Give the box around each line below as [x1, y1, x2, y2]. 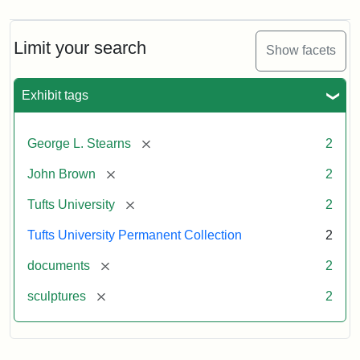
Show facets [266, 43, 336, 58]
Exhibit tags [22, 88, 88, 102]
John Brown [27, 166, 96, 181]
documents [27, 258, 90, 272]
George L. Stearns [27, 136, 131, 150]
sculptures [27, 288, 86, 303]
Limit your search [14, 37, 146, 58]
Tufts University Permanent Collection [27, 227, 242, 242]
